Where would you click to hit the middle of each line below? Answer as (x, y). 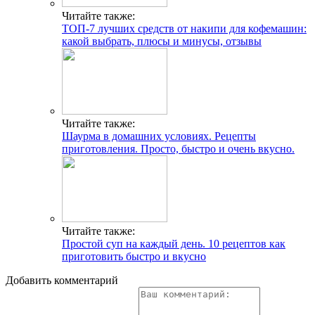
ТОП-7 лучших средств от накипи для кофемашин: (184, 28)
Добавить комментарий (62, 280)
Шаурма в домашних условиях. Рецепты (159, 136)
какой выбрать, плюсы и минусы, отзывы (162, 41)
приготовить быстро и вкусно (134, 256)
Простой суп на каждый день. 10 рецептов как (174, 243)
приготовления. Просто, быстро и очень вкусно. (178, 148)
